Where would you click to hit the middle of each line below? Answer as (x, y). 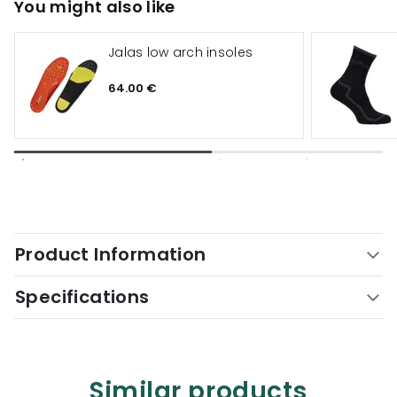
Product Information (111, 254)
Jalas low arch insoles (181, 52)
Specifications (82, 297)
